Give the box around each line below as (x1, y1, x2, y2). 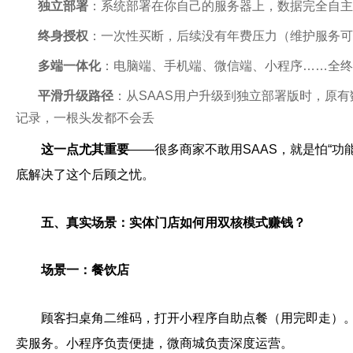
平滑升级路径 (38, 88, 113, 102)
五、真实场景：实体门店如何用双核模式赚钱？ (41, 215, 306, 229)
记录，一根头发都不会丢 (16, 110, 154, 124)
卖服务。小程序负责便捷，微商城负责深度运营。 (16, 336, 293, 351)
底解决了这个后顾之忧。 (16, 167, 154, 181)
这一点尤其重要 (41, 142, 129, 156)
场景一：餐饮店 (41, 263, 129, 277)
